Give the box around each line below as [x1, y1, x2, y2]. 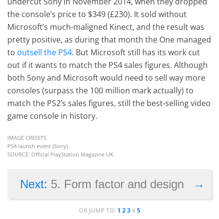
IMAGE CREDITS [7, 134, 47, 142]
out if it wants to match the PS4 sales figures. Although [7, 60, 208, 71]
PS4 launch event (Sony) [7, 143, 68, 150]
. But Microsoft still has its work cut [72, 47, 200, 58]
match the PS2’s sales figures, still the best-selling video [7, 98, 211, 109]
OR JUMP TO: [79, 206, 117, 215]
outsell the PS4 [17, 47, 72, 58]
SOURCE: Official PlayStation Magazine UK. [7, 151, 115, 158]
